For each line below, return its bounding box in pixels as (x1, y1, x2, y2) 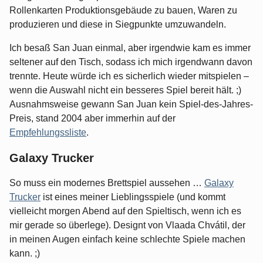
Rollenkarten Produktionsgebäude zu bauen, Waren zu (9, 5, 237, 16)
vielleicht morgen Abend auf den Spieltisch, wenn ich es (9, 206, 241, 217)
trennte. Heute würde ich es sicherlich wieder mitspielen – (9, 71, 249, 82)
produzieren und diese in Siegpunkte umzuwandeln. (9, 19, 226, 30)
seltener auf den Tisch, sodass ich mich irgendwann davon (9, 57, 252, 68)
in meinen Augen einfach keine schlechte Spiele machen (9, 234, 245, 245)
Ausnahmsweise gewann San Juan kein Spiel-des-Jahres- (9, 99, 253, 110)
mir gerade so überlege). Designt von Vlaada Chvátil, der (9, 220, 245, 231)
